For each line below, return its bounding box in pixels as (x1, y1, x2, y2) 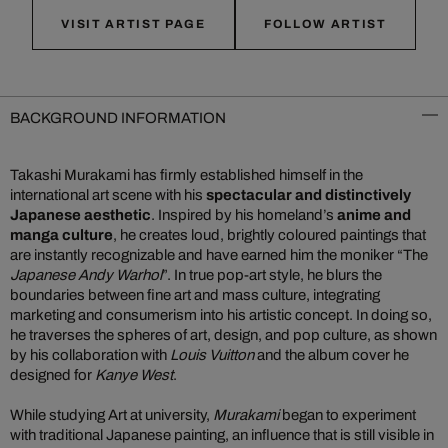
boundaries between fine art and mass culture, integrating (10, 287, 380, 303)
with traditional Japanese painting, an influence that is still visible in (10, 427, 434, 443)
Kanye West (95, 367, 173, 383)
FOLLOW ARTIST (263, 17, 387, 31)
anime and (334, 207, 411, 223)
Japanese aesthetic (10, 207, 151, 223)
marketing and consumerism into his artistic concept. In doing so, (10, 307, 432, 323)
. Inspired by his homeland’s (151, 207, 334, 223)
